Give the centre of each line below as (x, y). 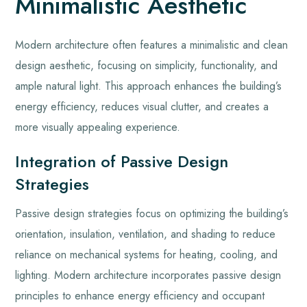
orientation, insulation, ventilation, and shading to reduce (146, 234)
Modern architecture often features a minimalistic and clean (152, 45)
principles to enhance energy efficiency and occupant (140, 295)
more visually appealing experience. (98, 127)
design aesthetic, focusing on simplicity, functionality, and (147, 65)
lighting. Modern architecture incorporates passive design (148, 275)
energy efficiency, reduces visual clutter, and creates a (142, 106)
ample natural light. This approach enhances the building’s (149, 86)
